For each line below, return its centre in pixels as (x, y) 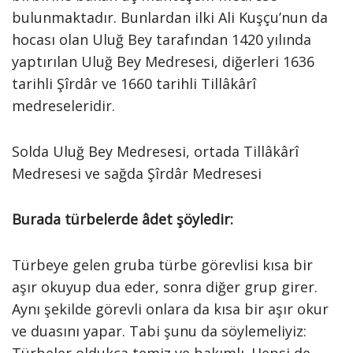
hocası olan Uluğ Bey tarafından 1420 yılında (162, 39)
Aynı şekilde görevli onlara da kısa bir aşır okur (170, 309)
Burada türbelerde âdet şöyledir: (123, 219)
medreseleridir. (63, 106)
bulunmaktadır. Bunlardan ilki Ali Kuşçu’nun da (170, 17)
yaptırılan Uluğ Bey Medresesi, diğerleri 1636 (163, 61)
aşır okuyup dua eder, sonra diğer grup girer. (165, 287)
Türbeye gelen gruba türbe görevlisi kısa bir (162, 265)
